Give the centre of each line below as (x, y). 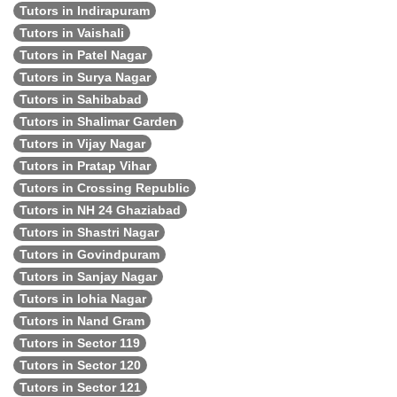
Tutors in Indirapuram (85, 11)
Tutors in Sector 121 (80, 387)
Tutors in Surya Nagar (85, 77)
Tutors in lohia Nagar (83, 299)
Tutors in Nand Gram (82, 321)
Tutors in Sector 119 (80, 343)
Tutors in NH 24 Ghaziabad (100, 210)
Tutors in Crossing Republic (105, 188)
